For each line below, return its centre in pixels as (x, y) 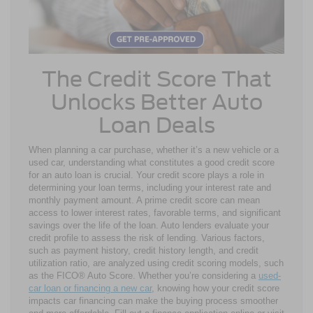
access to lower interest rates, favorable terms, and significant (155, 213)
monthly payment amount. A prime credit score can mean (144, 201)
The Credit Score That (156, 79)
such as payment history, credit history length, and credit (144, 251)
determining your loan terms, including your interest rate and (150, 188)
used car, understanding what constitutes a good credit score (152, 163)
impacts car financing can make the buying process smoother (153, 301)
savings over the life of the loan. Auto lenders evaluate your (149, 226)
